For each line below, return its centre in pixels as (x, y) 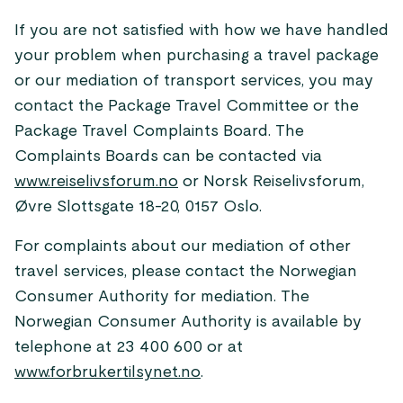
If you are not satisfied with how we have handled (201, 31)
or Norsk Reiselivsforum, (271, 182)
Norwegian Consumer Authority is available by (188, 322)
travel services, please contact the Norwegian (186, 272)
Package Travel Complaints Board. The (159, 131)
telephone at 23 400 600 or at (129, 347)
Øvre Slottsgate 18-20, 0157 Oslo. (140, 207)
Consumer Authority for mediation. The (162, 297)
